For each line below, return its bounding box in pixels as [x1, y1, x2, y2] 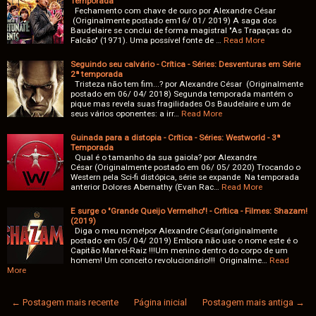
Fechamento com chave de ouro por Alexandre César [71, 6, 276, 16]
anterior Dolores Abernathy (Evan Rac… [71, 182, 219, 193]
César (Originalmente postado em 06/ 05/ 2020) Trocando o [71, 162, 300, 173]
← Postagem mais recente [11, 297, 119, 308]
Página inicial [134, 297, 187, 308]
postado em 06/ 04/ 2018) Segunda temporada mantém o [71, 89, 293, 99]
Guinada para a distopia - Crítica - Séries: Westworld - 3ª [71, 133, 280, 143]
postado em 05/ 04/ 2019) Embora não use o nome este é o [71, 236, 298, 246]
